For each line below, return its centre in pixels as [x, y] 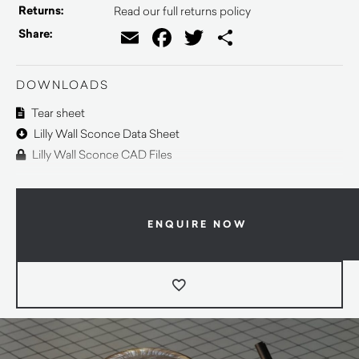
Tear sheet [57, 113]
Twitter [237, 37]
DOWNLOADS [63, 85]
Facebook [219, 37]
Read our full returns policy [182, 11]
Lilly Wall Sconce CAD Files [101, 154]
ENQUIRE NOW [197, 224]
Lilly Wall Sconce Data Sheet [105, 133]
